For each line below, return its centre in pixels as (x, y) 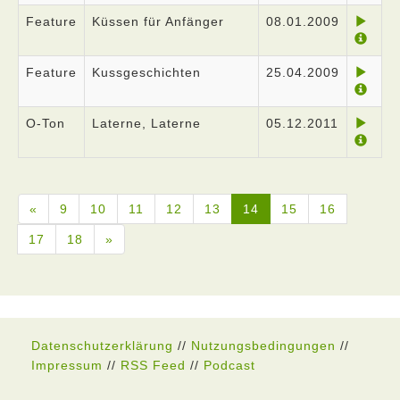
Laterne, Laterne (146, 123)
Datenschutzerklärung (102, 346)
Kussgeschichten (146, 72)
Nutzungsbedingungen (263, 346)
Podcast (229, 365)
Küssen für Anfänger (158, 21)
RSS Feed (153, 365)
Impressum (67, 365)
